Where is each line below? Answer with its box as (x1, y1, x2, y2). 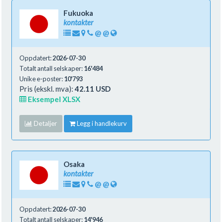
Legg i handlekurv (75, 119, 127, 127)
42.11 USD (75, 84, 111, 93)
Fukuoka (63, 8, 93, 17)
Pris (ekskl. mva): (19, 84, 75, 93)
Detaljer (32, 119, 57, 127)
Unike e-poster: (19, 74, 64, 83)
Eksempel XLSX (26, 94, 80, 104)
